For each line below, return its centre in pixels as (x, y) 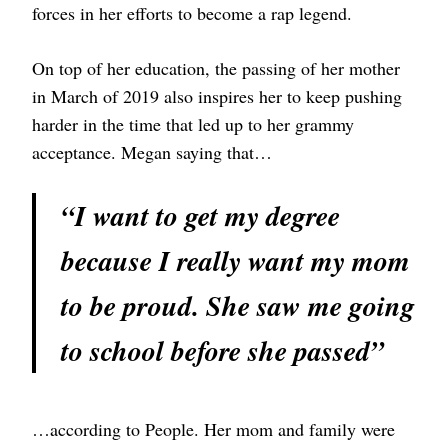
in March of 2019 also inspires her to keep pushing (217, 95)
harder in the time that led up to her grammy (193, 123)
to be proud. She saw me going (238, 305)
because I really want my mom (235, 260)
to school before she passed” (222, 350)
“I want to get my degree (200, 215)
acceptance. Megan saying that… (152, 151)
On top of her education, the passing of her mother (216, 67)
